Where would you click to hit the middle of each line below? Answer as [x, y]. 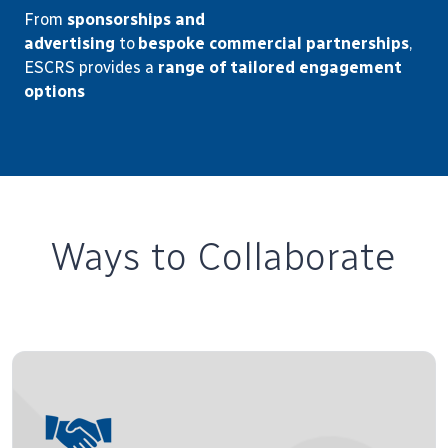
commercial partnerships [309, 43]
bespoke [171, 43]
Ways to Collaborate [224, 256]
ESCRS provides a [89, 67]
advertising [69, 43]
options [54, 91]
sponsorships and [136, 19]
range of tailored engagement [280, 67]
